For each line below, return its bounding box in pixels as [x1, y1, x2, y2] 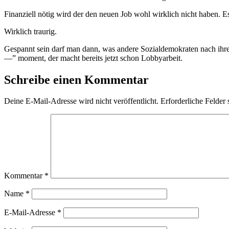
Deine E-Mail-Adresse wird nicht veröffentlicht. [4, 97, 158, 106]
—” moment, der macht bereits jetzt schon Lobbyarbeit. [4, 53, 182, 62]
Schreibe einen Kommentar [4, 73, 149, 86]
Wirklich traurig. [4, 27, 57, 36]
